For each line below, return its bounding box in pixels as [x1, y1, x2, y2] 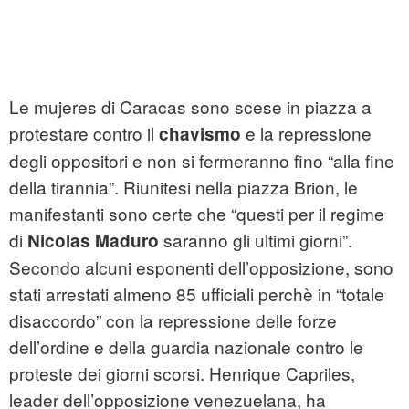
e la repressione [241, 121, 372, 146]
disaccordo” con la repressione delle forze [9, 308, 337, 333]
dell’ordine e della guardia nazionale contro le [9, 334, 363, 360]
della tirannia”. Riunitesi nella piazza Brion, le [9, 174, 358, 200]
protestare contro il [9, 121, 159, 146]
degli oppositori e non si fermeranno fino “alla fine [9, 148, 394, 173]
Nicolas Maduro [27, 228, 159, 254]
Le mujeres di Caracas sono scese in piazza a [9, 94, 372, 120]
